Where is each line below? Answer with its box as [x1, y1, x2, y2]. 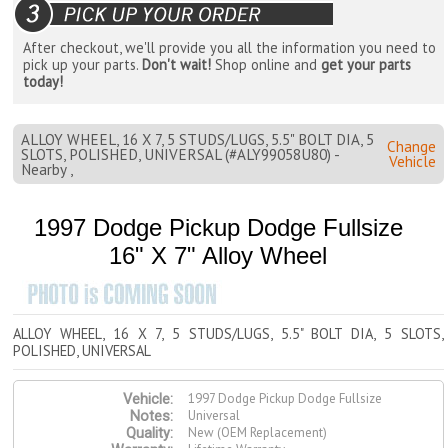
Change [386, 136, 436, 156]
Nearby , [20, 159, 73, 179]
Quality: [126, 425, 174, 443]
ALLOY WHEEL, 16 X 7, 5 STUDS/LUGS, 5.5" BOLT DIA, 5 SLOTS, [13, 324, 444, 344]
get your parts [321, 55, 412, 75]
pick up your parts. [23, 55, 143, 75]
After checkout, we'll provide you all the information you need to [23, 38, 437, 58]
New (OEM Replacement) [188, 424, 328, 442]
